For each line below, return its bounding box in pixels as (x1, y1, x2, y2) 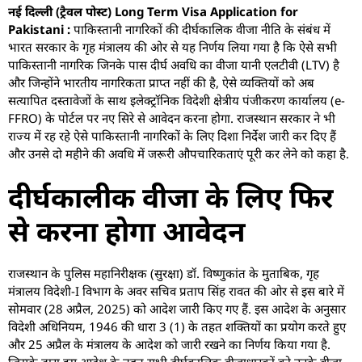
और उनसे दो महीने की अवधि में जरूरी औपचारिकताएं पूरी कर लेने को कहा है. (8, 145, 349, 162)
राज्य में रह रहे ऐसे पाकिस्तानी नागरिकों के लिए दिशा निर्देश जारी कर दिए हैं (8, 127, 336, 144)
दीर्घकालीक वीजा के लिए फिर (8, 178, 333, 217)
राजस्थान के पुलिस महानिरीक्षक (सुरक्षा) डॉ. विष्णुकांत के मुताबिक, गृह (8, 265, 319, 282)
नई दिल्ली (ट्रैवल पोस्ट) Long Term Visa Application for (8, 2, 298, 19)
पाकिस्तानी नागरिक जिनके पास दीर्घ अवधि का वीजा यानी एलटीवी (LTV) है (8, 56, 339, 73)
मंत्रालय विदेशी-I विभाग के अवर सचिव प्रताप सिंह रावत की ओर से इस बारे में (8, 283, 344, 300)
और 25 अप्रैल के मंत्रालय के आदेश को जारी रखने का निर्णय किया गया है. (8, 336, 330, 353)
